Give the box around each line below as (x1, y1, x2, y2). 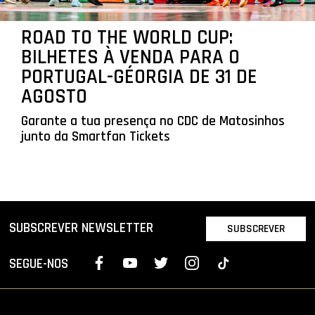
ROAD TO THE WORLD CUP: (20, 25, 233, 51)
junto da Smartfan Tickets (20, 128, 170, 146)
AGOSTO (20, 84, 87, 110)
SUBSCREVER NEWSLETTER (9, 219, 154, 238)
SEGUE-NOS (9, 255, 69, 274)
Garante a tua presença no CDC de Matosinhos (20, 112, 285, 131)
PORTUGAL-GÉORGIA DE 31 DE (20, 64, 257, 91)
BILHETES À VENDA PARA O (20, 44, 240, 71)
